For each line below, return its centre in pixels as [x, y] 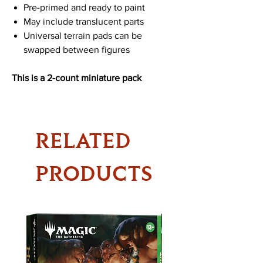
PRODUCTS [94, 173]
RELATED [83, 140]
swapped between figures [77, 49]
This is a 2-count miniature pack [77, 77]
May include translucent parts [84, 21]
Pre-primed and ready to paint [84, 7]
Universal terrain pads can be [83, 35]
